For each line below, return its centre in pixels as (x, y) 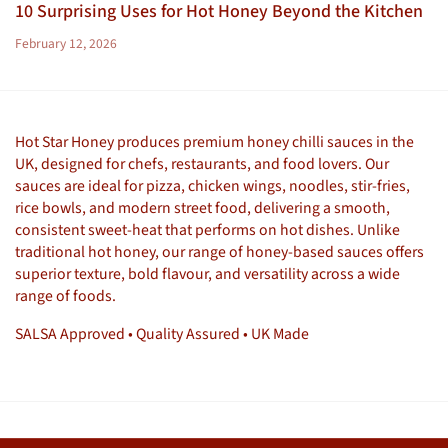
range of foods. (65, 295)
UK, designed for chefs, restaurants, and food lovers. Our (202, 163)
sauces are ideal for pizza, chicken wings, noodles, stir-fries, (212, 185)
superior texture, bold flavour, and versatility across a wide (207, 273)
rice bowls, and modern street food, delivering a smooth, (202, 207)
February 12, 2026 (66, 43)
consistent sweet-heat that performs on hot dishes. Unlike (207, 229)
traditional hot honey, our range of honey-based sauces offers (219, 251)
